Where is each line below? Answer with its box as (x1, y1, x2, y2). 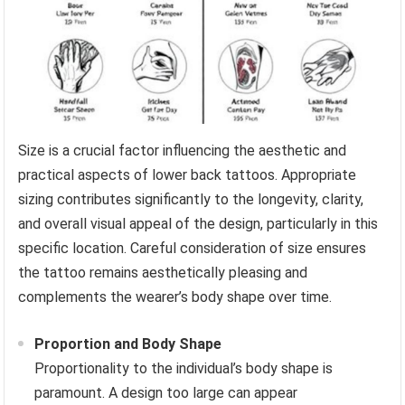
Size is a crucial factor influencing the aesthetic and (18, 141, 347, 159)
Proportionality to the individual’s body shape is (34, 359, 334, 377)
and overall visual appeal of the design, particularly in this (18, 214, 379, 232)
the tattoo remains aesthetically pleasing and (18, 263, 308, 281)
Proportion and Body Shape (34, 334, 222, 353)
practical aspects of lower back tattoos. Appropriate (18, 165, 357, 184)
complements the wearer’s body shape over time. (18, 287, 333, 306)
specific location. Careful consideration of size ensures (18, 239, 367, 257)
